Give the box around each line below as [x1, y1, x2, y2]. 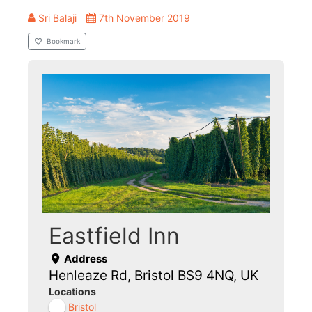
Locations [49, 285, 96, 297]
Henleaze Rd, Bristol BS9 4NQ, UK [49, 267, 258, 283]
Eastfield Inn [49, 221, 180, 249]
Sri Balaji [38, 12, 77, 24]
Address [61, 251, 107, 265]
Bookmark [47, 37, 80, 46]
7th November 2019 [99, 12, 190, 24]
